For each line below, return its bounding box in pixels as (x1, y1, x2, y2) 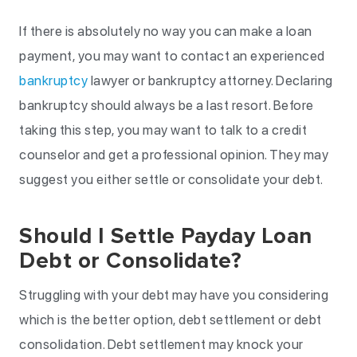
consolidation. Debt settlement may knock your (19, 336, 304, 352)
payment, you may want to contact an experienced (19, 48, 325, 64)
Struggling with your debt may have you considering (19, 287, 328, 303)
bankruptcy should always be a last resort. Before (19, 97, 314, 113)
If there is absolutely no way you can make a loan (19, 23, 312, 39)
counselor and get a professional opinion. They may (19, 147, 328, 163)
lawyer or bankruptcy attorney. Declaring (88, 73, 333, 88)
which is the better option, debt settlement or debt (19, 312, 322, 328)
